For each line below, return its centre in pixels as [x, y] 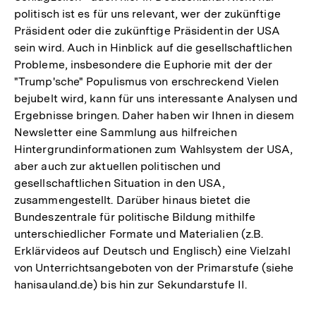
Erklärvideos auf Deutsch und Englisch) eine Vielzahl [152, 251]
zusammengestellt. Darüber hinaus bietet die [132, 200]
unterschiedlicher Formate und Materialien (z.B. [139, 234]
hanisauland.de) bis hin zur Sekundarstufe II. [131, 285]
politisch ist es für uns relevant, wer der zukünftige [147, 14]
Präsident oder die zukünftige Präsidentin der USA [147, 31]
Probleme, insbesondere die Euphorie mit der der [144, 65]
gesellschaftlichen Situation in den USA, [120, 183]
